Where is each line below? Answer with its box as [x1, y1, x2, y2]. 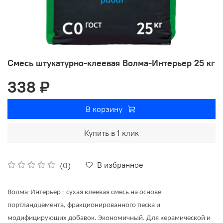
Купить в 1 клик [84, 127, 139, 138]
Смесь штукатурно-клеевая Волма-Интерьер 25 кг [7, 57, 215, 69]
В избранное [97, 159, 143, 170]
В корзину [85, 104, 122, 114]
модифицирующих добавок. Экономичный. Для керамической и [7, 214, 211, 222]
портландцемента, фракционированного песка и [7, 201, 160, 209]
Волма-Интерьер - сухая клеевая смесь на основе [7, 188, 161, 196]
